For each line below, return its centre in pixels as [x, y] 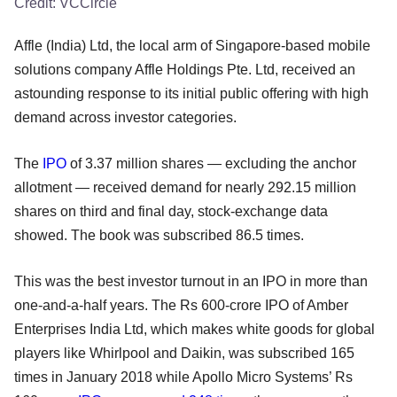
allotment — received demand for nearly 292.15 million [185, 187]
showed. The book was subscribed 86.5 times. [159, 235]
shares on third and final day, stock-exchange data [171, 211]
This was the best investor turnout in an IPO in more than [191, 281]
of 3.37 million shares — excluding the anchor [211, 163]
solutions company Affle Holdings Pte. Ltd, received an [185, 69]
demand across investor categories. [125, 117]
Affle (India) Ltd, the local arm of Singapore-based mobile [192, 45]
